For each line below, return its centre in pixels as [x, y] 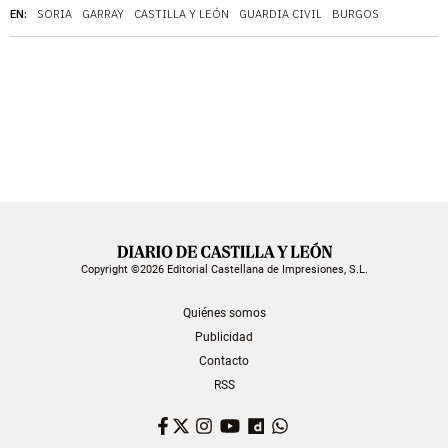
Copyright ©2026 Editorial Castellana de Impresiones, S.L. [224, 269]
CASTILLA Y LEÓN [181, 13]
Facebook [204, 424]
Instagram [253, 424]
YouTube [275, 424]
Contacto [224, 360]
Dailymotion [311, 424]
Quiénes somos [224, 312]
